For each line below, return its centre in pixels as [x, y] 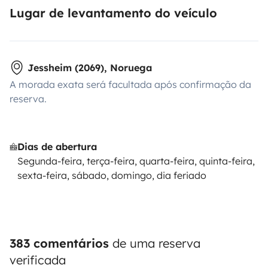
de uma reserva [155, 243]
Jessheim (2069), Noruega [90, 68]
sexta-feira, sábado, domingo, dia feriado [112, 175]
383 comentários [59, 243]
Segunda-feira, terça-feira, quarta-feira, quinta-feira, [136, 161]
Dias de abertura [57, 147]
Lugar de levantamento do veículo [113, 13]
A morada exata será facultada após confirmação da [130, 84]
